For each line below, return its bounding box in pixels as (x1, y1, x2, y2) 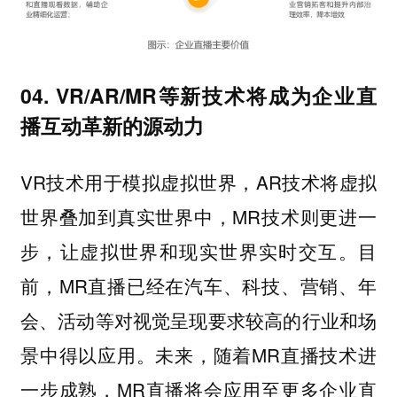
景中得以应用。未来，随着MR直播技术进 (19, 341, 378, 369)
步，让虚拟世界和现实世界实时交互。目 (19, 237, 378, 265)
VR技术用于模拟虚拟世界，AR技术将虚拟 (19, 168, 378, 196)
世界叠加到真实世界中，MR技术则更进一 (19, 203, 378, 230)
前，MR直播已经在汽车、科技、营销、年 (19, 272, 378, 300)
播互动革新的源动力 (19, 110, 204, 140)
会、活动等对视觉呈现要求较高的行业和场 (19, 307, 378, 334)
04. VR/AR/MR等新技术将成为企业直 (19, 80, 378, 110)
